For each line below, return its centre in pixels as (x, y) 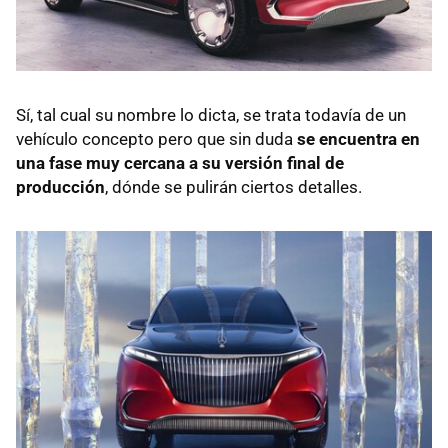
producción (60, 186)
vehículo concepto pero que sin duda (156, 138)
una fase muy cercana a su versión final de (180, 162)
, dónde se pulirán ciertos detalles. (233, 186)
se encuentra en (358, 138)
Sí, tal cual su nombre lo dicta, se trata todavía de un (211, 114)
